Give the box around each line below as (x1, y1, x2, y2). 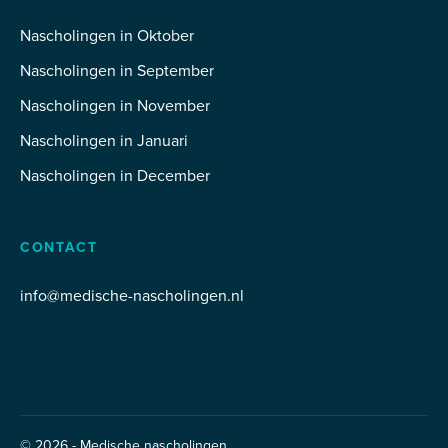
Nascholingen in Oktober (20, 26, 194, 46)
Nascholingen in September (20, 61, 214, 81)
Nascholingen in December (20, 166, 210, 186)
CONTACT (20, 239, 98, 256)
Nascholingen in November (20, 96, 210, 116)
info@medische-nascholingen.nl (20, 286, 244, 306)
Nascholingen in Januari (20, 131, 188, 151)
